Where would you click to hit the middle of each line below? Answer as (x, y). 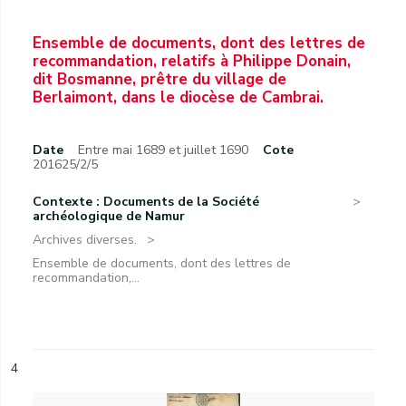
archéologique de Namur (109, 216)
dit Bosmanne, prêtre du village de (159, 79)
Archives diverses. (85, 240)
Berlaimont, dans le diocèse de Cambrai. (178, 97)
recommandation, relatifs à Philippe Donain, (192, 61)
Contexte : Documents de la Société (146, 202)
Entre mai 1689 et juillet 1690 (163, 150)
